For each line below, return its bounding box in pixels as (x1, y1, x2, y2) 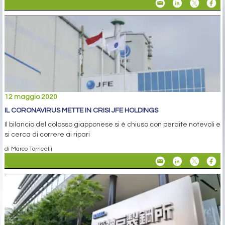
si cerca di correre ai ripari (5, 131, 90, 139)
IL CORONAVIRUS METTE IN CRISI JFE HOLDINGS (5, 107, 158, 115)
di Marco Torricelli (5, 146, 52, 152)
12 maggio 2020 (5, 93, 57, 101)
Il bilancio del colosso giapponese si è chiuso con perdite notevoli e (5, 121, 220, 129)
